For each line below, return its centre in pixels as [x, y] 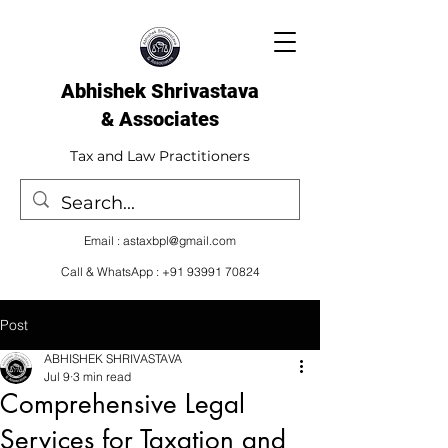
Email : [103, 240]
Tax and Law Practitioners [160, 156]
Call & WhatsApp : [111, 271]
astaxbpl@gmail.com [179, 240]
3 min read [102, 376]
